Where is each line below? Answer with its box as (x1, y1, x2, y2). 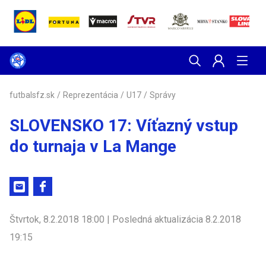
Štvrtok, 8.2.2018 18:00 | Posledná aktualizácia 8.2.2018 (9, 214, 241, 225)
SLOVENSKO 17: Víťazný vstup (9, 116, 238, 135)
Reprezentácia (63, 90, 118, 100)
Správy (150, 90, 176, 100)
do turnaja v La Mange (9, 137, 176, 156)
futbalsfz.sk (9, 90, 55, 100)
